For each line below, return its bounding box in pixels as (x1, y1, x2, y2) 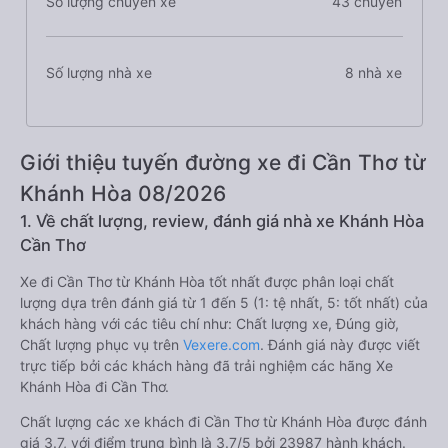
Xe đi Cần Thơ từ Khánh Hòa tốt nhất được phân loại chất (20, 273, 394, 290)
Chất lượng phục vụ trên (20, 336, 183, 353)
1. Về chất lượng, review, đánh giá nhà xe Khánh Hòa (20, 211, 424, 231)
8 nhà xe (345, 63, 403, 81)
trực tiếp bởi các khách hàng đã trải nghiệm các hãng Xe (20, 357, 393, 374)
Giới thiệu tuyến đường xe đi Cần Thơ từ (20, 150, 426, 175)
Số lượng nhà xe (45, 63, 152, 81)
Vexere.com (183, 336, 260, 353)
